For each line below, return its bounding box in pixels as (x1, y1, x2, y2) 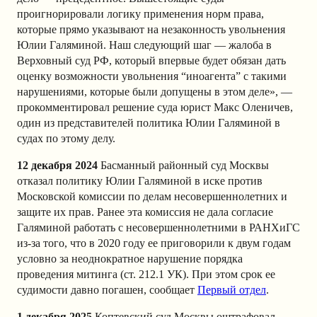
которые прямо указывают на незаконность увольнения (17, 23, 285, 36)
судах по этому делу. (17, 132, 115, 145)
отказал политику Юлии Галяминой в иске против (17, 175, 263, 188)
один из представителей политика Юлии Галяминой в (17, 117, 280, 129)
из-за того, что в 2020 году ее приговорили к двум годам (17, 237, 291, 250)
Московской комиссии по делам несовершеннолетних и (17, 190, 287, 203)
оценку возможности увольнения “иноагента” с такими (17, 70, 287, 83)
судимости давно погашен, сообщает (17, 284, 197, 296)
